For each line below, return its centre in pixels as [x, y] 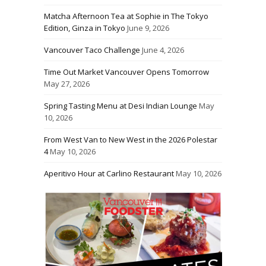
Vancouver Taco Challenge [92, 50]
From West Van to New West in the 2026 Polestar [131, 139]
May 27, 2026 [67, 83]
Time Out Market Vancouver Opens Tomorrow [126, 72]
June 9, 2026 [148, 28]
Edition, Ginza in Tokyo [85, 28]
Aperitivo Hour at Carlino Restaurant [109, 173]
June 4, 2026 [163, 50]
